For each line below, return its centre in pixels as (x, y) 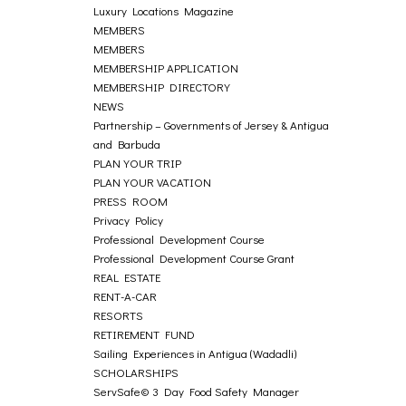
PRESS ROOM (131, 201)
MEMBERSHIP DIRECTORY (162, 87)
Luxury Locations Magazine (164, 10)
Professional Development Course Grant (194, 258)
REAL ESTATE (127, 277)
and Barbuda (127, 144)
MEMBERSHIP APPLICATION (166, 68)
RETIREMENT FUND (145, 334)
